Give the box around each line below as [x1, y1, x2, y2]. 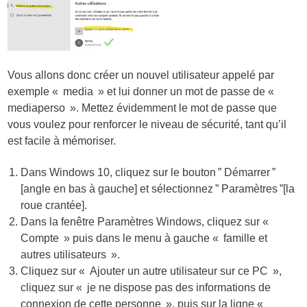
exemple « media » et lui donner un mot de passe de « [8, 86, 280, 98]
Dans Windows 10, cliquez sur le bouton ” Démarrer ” [21, 166, 276, 178]
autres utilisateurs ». [21, 248, 121, 260]
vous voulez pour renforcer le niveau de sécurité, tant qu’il [8, 119, 287, 131]
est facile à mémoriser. [8, 135, 116, 147]
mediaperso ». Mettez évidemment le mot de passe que [8, 102, 278, 114]
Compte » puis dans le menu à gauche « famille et [21, 232, 268, 244]
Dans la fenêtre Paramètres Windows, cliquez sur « [21, 215, 274, 228]
